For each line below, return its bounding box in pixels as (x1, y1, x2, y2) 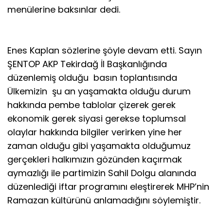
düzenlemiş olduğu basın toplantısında (7, 71, 177, 84)
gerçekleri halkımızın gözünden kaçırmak (7, 153, 182, 165)
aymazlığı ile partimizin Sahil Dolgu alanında (7, 166, 196, 179)
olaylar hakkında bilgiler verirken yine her (7, 126, 182, 138)
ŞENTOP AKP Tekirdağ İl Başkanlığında (7, 57, 167, 70)
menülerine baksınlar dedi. (7, 3, 120, 16)
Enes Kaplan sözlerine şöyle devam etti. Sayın (7, 44, 202, 56)
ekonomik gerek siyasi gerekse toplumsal (7, 112, 186, 125)
